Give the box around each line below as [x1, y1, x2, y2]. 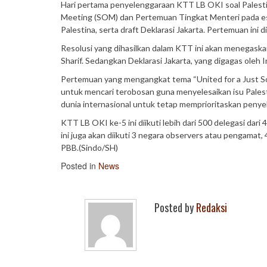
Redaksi [196, 200, 227, 215]
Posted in [61, 160, 98, 172]
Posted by [154, 200, 196, 215]
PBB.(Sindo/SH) [61, 142, 118, 153]
